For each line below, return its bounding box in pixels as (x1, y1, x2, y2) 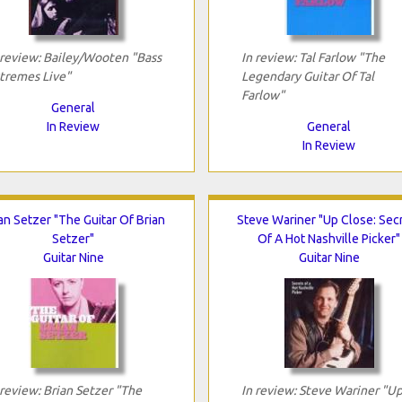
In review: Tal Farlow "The (240, 49, 385, 65)
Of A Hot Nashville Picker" (258, 231, 400, 246)
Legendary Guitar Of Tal (240, 68, 374, 83)
